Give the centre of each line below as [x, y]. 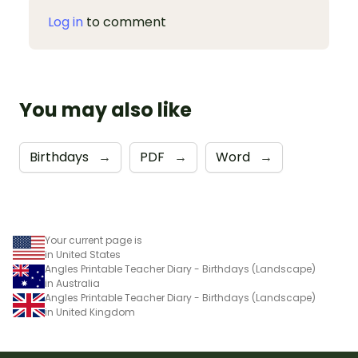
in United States [83, 255]
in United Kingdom [90, 312]
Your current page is [93, 241]
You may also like [105, 110]
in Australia [72, 284]
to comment [125, 22]
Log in [66, 22]
